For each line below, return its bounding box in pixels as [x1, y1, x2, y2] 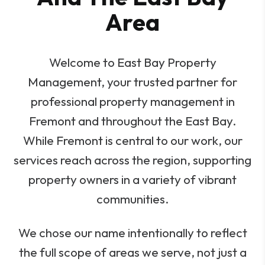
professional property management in [30, 93, 235, 109]
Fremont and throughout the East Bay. [28, 113, 237, 128]
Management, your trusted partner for [28, 74, 237, 89]
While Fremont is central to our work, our [22, 132, 243, 148]
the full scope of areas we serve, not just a [18, 244, 247, 260]
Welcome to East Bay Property [49, 54, 216, 70]
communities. [96, 191, 169, 206]
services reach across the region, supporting [14, 152, 251, 167]
